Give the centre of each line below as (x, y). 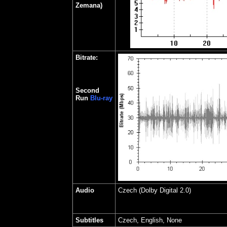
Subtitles (89, 220)
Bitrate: (86, 58)
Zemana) (89, 5)
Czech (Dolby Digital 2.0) (154, 190)
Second (87, 90)
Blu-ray (101, 98)
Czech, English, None (150, 220)
